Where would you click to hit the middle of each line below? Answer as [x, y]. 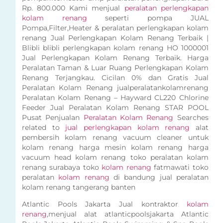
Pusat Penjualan [53, 118]
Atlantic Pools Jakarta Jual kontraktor [104, 204]
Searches [191, 118]
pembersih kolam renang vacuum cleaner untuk [115, 138]
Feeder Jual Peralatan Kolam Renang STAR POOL [115, 108]
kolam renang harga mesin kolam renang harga [115, 148]
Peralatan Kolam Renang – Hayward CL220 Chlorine [115, 98]
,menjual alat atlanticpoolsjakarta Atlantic [127, 214]
